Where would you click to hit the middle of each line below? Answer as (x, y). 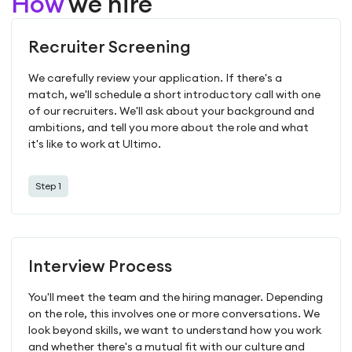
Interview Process (101, 266)
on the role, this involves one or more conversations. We (174, 314)
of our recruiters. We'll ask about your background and (172, 111)
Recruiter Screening (110, 47)
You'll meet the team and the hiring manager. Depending (176, 297)
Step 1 (49, 187)
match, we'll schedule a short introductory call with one (175, 95)
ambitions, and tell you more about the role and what (169, 128)
